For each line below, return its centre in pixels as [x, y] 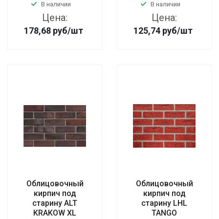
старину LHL [164, 203]
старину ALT [55, 203]
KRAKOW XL [55, 213]
